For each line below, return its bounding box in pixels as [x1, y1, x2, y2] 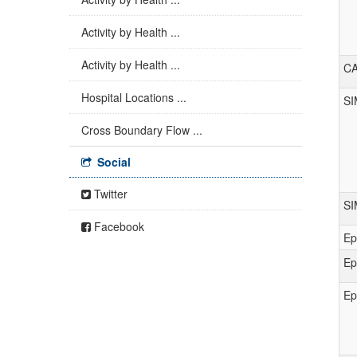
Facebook [91, 218, 144, 234]
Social [94, 154, 131, 170]
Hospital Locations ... [81, 89, 186, 105]
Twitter [91, 186, 127, 202]
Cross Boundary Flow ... [81, 122, 202, 138]
